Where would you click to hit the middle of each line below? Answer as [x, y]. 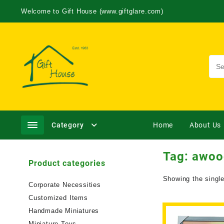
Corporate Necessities [65, 185]
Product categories [67, 163]
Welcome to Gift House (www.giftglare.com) [92, 11]
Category [68, 125]
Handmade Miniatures [64, 211]
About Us [204, 125]
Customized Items [58, 198]
